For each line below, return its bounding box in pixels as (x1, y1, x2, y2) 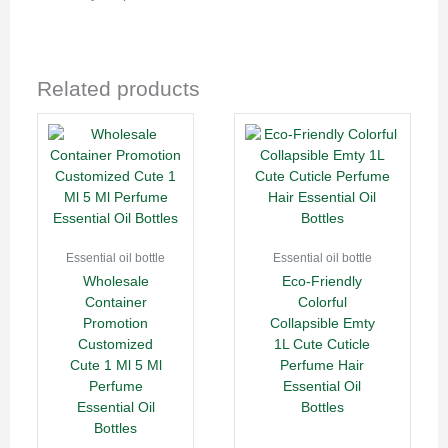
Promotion (83, 315, 149, 331)
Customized (78, 336, 154, 352)
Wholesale (82, 273, 149, 289)
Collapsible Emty (269, 315, 375, 331)
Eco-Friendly (282, 273, 363, 289)
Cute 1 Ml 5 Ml (69, 357, 162, 373)
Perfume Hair (280, 357, 365, 373)
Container (84, 294, 147, 310)
